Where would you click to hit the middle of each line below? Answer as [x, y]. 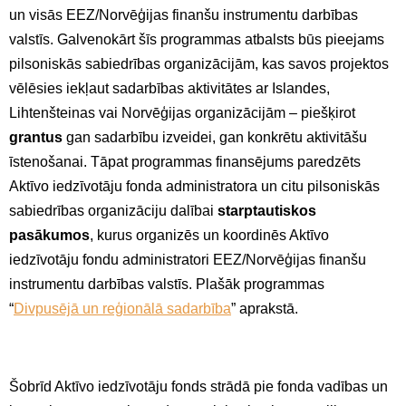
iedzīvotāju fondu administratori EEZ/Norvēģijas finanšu [188, 259]
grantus [36, 137]
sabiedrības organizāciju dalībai [113, 210]
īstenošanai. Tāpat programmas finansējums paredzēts [185, 161]
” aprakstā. [265, 308]
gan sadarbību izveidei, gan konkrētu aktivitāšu [215, 137]
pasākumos [49, 235]
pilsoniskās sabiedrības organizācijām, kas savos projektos [199, 63]
